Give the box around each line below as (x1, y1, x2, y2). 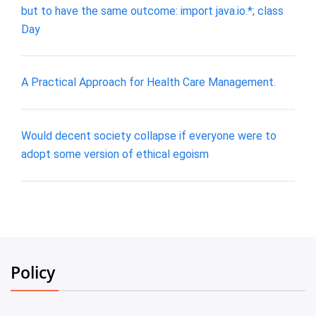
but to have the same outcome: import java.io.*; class (21, 4, 284, 18)
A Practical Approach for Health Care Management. (21, 75, 276, 90)
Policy (11, 260, 55, 284)
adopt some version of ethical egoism (21, 147, 209, 161)
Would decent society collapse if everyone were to (21, 128, 276, 142)
